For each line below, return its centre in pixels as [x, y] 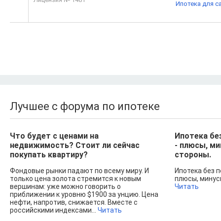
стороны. [193, 155]
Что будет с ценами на [54, 136]
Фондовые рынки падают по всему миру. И [79, 171]
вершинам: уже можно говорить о [65, 186]
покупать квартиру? [49, 155]
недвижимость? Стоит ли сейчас [75, 145]
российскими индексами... [54, 210]
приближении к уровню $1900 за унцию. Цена [84, 194]
